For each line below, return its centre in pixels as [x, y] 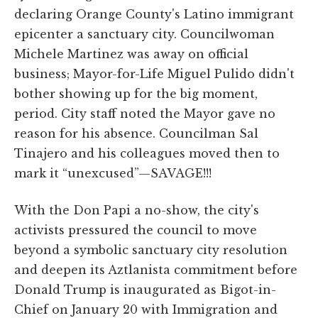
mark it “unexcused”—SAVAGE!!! [113, 173]
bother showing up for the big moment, [136, 93]
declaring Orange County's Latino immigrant [154, 14]
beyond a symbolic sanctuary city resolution [151, 250]
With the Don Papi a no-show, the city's [137, 210]
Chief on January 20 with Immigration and [146, 309]
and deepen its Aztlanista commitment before [156, 269]
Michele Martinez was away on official [131, 54]
